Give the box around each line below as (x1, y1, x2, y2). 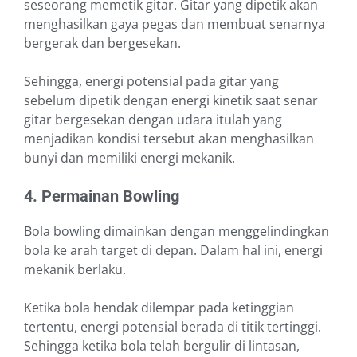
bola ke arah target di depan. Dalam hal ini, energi (24, 241, 323, 260)
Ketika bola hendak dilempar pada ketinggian (24, 299, 294, 317)
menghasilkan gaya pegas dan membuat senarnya (24, 15, 325, 33)
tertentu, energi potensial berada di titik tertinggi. (24, 318, 321, 336)
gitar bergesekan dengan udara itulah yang (24, 111, 282, 129)
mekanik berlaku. (24, 261, 129, 279)
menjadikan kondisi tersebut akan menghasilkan (24, 130, 314, 148)
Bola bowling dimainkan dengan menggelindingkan (24, 222, 329, 241)
